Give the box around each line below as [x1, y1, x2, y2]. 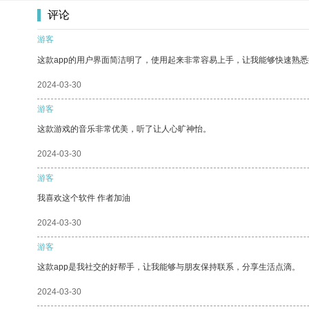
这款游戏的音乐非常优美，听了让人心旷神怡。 [37, 123, 211, 134]
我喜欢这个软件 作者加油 [37, 192, 130, 203]
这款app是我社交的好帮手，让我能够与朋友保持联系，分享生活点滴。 [37, 261, 300, 272]
